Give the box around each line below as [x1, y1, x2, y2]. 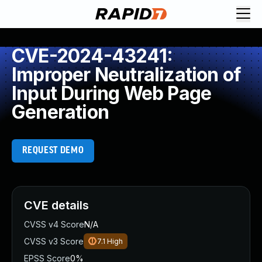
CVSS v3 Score [24, 236, 84, 246]
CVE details [24, 198, 89, 212]
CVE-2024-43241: [12, 44, 173, 67]
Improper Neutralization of [12, 63, 242, 86]
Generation [12, 101, 109, 123]
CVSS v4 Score [24, 219, 84, 229]
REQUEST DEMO [22, 146, 84, 156]
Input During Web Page [12, 82, 212, 105]
